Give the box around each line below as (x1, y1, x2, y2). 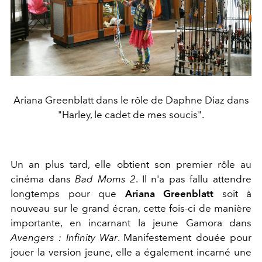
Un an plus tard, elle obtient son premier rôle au (11, 158, 251, 171)
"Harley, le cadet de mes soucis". (58, 109, 204, 121)
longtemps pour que (11, 188, 125, 200)
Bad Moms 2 (75, 173, 136, 185)
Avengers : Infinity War (11, 232, 118, 244)
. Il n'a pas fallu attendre (136, 173, 252, 185)
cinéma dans (11, 173, 75, 185)
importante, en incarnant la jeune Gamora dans (11, 217, 251, 229)
